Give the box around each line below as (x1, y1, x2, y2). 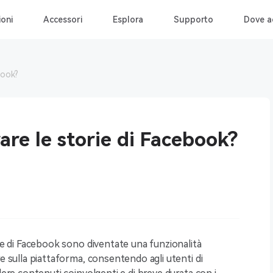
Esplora (113, 15, 143, 24)
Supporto (174, 15, 213, 24)
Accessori (43, 15, 82, 24)
